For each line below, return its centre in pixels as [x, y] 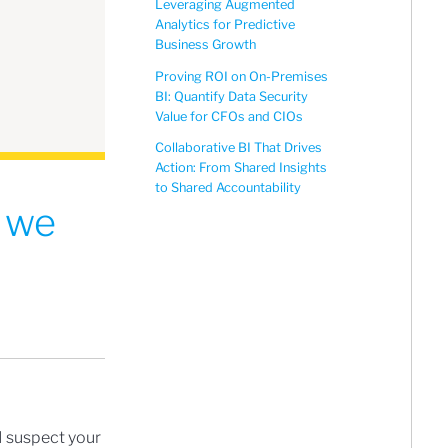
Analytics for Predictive [225, 25]
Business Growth [205, 45]
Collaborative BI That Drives [238, 147]
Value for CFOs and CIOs [229, 116]
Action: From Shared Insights [241, 167]
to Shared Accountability [228, 187]
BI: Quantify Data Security [231, 96]
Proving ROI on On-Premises [241, 76]
